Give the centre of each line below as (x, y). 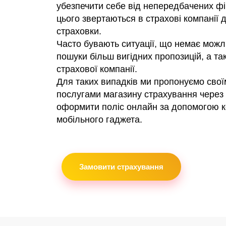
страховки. (79, 31)
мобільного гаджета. (99, 120)
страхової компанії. (97, 69)
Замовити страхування (121, 167)
